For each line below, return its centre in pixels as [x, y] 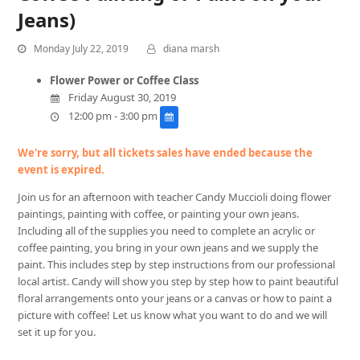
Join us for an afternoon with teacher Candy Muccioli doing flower [175, 196]
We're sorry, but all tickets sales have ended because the [166, 152]
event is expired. [61, 169]
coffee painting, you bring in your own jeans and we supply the [168, 247]
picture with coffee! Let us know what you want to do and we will [173, 315]
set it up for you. [57, 331]
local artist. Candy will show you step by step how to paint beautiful [178, 281]
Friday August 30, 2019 [121, 98]
